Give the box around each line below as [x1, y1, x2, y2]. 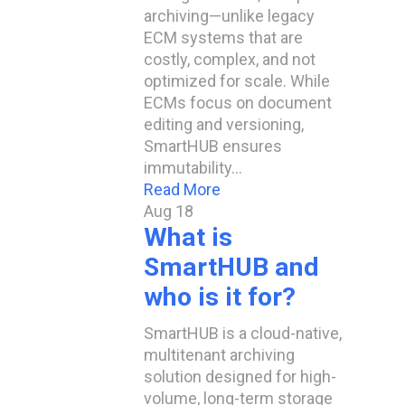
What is [144, 222, 232, 252]
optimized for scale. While [144, 71, 330, 90]
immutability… [144, 158, 242, 177]
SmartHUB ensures [144, 137, 282, 155]
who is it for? [144, 282, 296, 312]
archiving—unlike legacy [144, 6, 315, 25]
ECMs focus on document [144, 93, 332, 112]
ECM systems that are [144, 28, 303, 47]
